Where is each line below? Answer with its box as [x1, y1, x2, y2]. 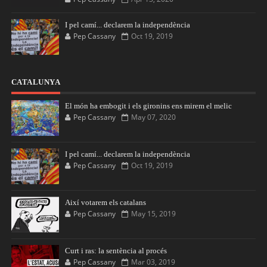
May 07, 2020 [131, 112, 176, 122]
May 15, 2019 [131, 209, 176, 219]
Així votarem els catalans [64, 198, 146, 207]
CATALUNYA [11, 77, 61, 86]
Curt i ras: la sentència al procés [64, 246, 167, 255]
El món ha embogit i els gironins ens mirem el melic [64, 101, 232, 110]
